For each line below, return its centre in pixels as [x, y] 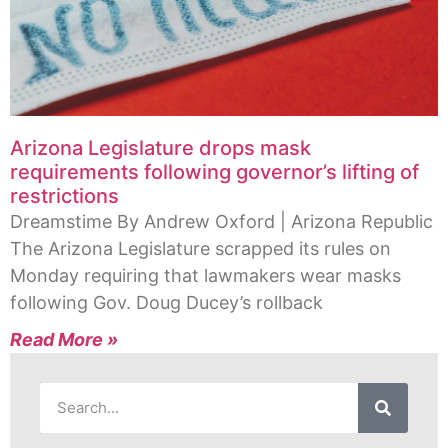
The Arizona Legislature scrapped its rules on [200, 248]
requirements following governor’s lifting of [214, 171]
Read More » [64, 339]
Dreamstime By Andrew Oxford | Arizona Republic [221, 221]
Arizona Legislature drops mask [160, 147]
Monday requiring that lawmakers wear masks [205, 275]
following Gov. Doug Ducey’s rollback [166, 302]
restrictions [64, 195]
